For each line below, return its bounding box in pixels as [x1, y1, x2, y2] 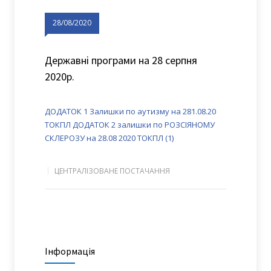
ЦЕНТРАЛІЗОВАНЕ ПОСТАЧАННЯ [54, 165, 170, 176]
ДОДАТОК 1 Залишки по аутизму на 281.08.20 [45, 105, 216, 117]
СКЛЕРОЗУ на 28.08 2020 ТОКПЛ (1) [45, 132, 174, 143]
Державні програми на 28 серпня [45, 53, 197, 67]
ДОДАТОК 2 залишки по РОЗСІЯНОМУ [73, 119, 215, 130]
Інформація [45, 244, 95, 257]
